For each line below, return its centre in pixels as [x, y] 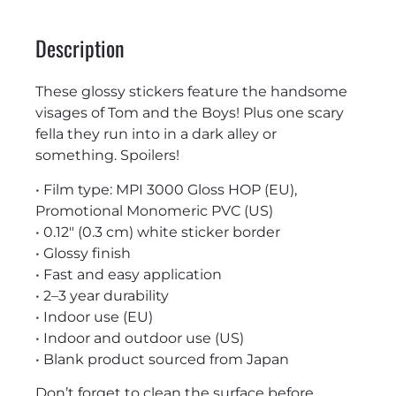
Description [80, 48]
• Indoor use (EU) [94, 316]
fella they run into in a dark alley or [156, 134]
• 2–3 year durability [102, 295]
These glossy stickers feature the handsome [191, 92]
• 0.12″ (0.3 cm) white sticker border [158, 232]
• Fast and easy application [129, 274]
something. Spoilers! [107, 156]
